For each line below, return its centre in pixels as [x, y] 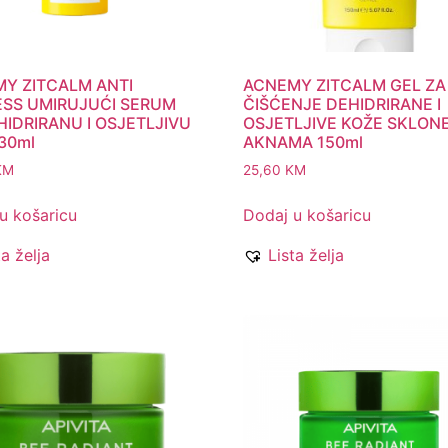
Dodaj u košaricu [307, 215]
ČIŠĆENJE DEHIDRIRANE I [342, 104]
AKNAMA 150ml [303, 142]
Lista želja [306, 255]
